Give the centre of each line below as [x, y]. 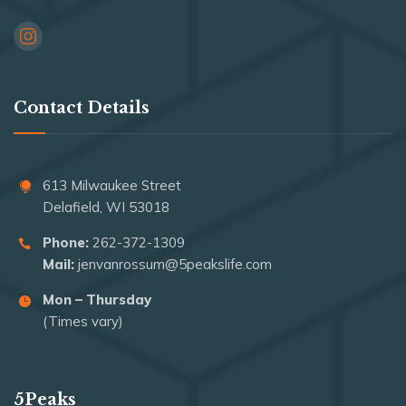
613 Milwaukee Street [112, 185]
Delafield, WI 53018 [106, 207]
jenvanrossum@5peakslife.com [175, 264]
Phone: [66, 242]
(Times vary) [83, 321]
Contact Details [82, 107]
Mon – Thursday [97, 299]
